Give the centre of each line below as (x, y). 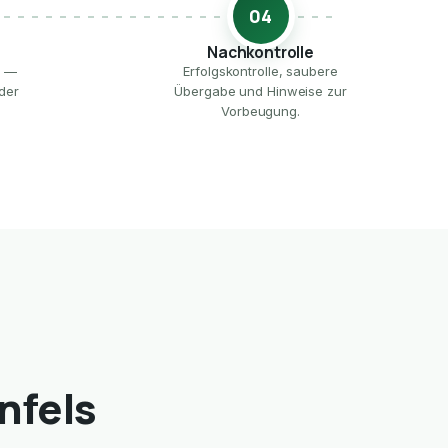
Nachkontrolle (260, 52)
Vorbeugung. (260, 111)
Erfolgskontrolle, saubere (260, 71)
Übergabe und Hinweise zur (260, 91)
